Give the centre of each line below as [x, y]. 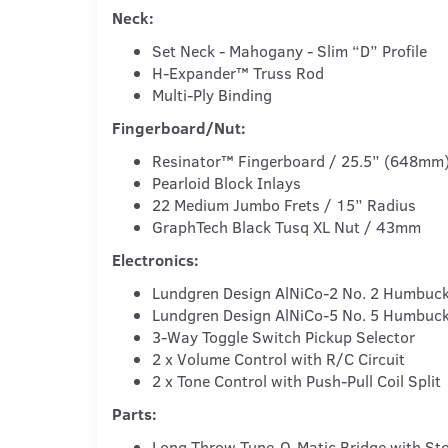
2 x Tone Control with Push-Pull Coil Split [296, 380]
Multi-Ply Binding [212, 94]
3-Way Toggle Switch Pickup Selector [283, 336]
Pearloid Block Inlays [226, 182]
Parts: [134, 413]
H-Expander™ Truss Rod [238, 72]
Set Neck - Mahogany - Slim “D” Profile [289, 50]
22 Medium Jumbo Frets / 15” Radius [284, 204]
